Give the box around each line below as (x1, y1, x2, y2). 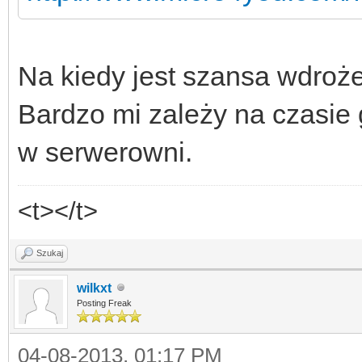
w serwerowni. (18, 136, 192, 167)
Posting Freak (77, 297, 132, 308)
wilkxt (77, 280, 112, 295)
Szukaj (36, 247, 63, 258)
